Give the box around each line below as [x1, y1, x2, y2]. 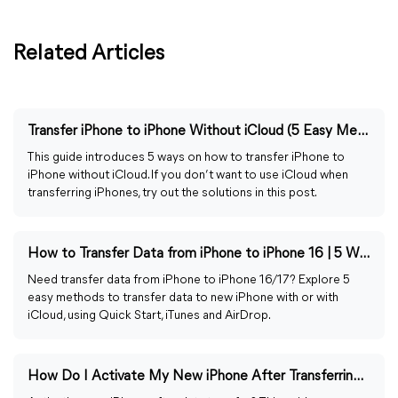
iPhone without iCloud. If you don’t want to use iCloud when [28, 169, 348, 182]
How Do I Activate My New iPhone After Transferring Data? [353, 370, 363, 384]
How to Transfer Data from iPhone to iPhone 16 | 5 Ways [359, 247, 370, 261]
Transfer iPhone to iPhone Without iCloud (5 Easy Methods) [357, 124, 368, 139]
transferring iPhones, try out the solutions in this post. [28, 187, 317, 200]
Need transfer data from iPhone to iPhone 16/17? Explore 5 [28, 274, 350, 287]
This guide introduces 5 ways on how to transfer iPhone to [28, 151, 345, 164]
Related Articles [13, 44, 164, 65]
